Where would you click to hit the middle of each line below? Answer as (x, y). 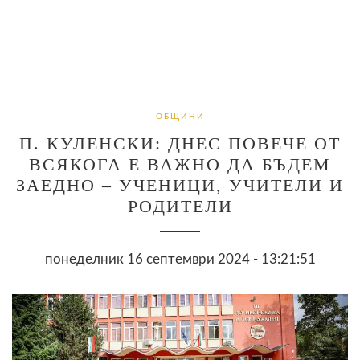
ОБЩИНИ (180, 116)
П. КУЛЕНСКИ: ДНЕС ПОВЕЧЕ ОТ (180, 143)
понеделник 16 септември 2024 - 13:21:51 (180, 259)
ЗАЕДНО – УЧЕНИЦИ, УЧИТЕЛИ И (180, 185)
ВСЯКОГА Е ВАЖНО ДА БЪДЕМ (180, 164)
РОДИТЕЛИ (180, 206)
